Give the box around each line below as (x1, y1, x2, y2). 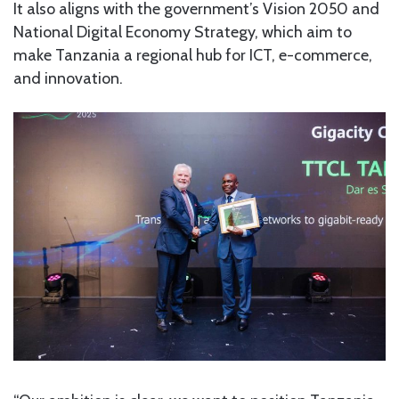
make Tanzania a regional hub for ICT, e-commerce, (13, 45, 372, 65)
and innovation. (13, 68, 123, 88)
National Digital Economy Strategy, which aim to (13, 21, 352, 42)
